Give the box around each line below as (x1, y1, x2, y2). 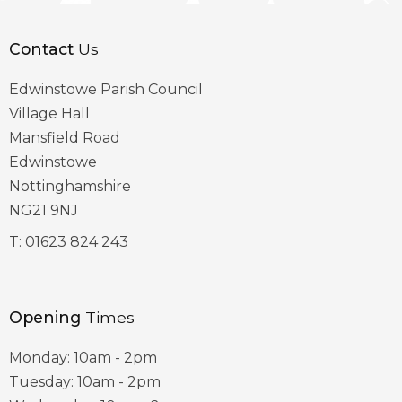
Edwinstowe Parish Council (9, 81, 203, 98)
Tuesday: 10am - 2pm (9, 373, 161, 390)
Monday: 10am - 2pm (9, 349, 157, 366)
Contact (9, 39, 74, 58)
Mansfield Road (9, 129, 120, 146)
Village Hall (9, 105, 90, 122)
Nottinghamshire (9, 178, 131, 195)
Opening (9, 308, 81, 327)
